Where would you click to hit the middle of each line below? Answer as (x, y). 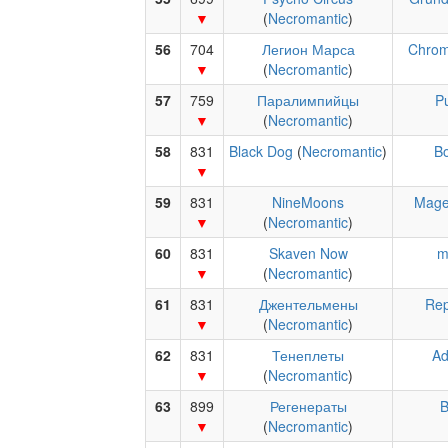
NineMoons (308, 202)
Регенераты (308, 406)
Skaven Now (308, 253)
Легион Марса (308, 49)
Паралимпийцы (308, 100)
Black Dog (261, 151)
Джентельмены (308, 304)
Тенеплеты (308, 355)
